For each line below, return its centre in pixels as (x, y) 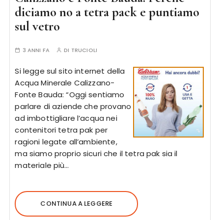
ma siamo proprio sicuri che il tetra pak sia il (96, 153)
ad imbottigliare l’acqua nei (66, 118)
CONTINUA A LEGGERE (77, 204)
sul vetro (38, 26)
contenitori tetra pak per (61, 130)
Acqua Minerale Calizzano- (65, 83)
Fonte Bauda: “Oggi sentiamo (70, 95)
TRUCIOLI (84, 50)
